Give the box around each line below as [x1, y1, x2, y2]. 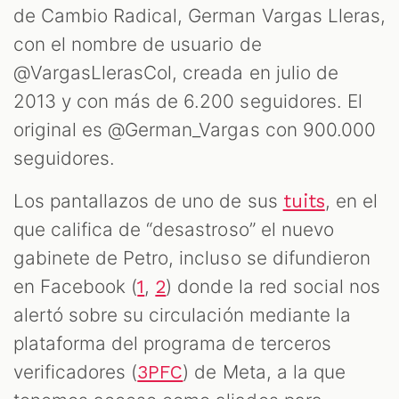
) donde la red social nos [166, 274, 380, 297]
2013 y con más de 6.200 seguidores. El [13, 89, 362, 112]
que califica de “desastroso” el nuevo [13, 217, 334, 240]
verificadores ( [13, 360, 138, 383]
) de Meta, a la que [183, 360, 346, 383]
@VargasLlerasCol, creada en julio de [13, 61, 338, 84]
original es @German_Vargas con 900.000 [13, 118, 376, 141]
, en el [324, 189, 378, 212]
